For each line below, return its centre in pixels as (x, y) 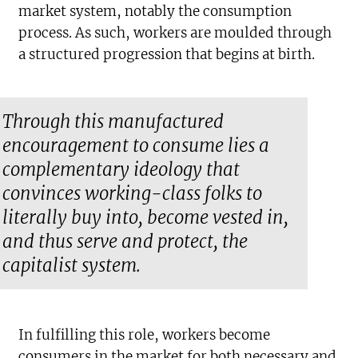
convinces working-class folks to (133, 193)
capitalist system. (72, 265)
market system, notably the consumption (155, 11)
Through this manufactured (113, 121)
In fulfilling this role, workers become (145, 335)
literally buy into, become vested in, (146, 217)
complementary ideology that (121, 169)
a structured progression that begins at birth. (167, 54)
